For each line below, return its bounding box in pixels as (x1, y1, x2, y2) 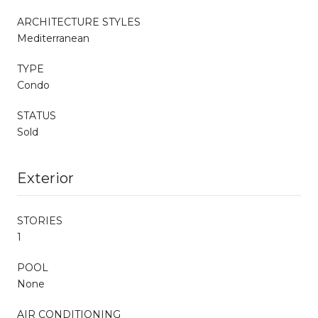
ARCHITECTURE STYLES (17, 15, 141, 28)
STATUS (17, 109, 56, 122)
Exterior (17, 169, 74, 187)
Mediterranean (17, 31, 89, 45)
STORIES (17, 214, 62, 227)
